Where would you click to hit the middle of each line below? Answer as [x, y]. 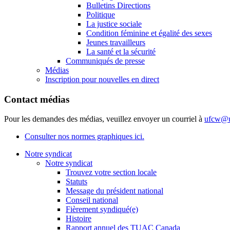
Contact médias [37, 99]
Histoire [79, 219]
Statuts [76, 182]
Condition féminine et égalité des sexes [149, 33]
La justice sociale [114, 24]
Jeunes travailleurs [116, 42]
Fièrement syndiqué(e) [102, 209]
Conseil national [92, 200]
